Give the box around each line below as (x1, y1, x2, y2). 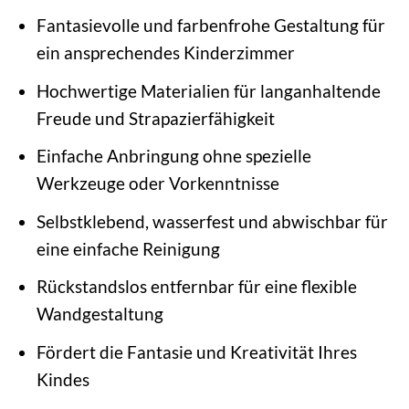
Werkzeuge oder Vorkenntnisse (36, 173, 279, 194)
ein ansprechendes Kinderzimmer (36, 42, 295, 64)
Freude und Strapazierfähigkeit (36, 107, 275, 129)
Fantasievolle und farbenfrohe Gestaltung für (36, 15, 385, 37)
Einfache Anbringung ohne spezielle (36, 145, 311, 167)
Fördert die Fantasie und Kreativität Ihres (36, 341, 357, 362)
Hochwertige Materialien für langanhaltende (36, 79, 381, 101)
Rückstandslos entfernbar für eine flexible (36, 276, 357, 298)
